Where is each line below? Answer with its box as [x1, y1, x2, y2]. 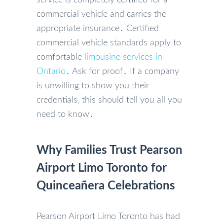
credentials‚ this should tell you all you [37, 95, 182, 105]
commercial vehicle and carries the [37, 9, 166, 19]
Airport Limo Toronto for [37, 162, 166, 174]
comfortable [37, 52, 84, 62]
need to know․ [37, 110, 94, 119]
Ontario [37, 67, 66, 76]
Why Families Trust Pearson [37, 144, 183, 156]
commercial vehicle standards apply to [37, 38, 181, 47]
